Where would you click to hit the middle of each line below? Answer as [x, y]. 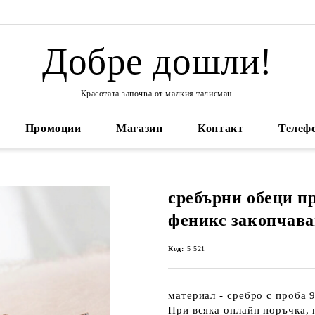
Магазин [140, 128]
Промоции [53, 128]
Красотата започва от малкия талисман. [157, 93]
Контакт [221, 128]
